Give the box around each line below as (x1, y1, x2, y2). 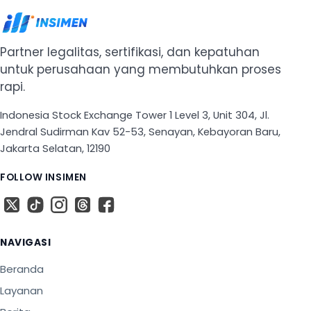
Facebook (105, 196, 159, 211)
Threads (81, 196, 129, 211)
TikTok (34, 196, 71, 211)
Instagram (58, 196, 118, 211)
